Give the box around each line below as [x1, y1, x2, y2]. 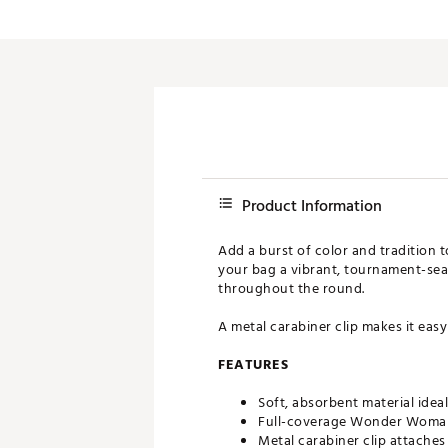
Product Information [242, 193, 382, 219]
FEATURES [218, 353, 288, 376]
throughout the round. [218, 277, 365, 300]
